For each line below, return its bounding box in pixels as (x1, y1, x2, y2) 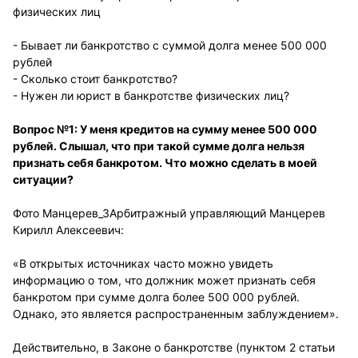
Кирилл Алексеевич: (13, 223, 124, 237)
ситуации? (13, 173, 74, 186)
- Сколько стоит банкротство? (13, 72, 177, 86)
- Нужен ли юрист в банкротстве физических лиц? (13, 89, 289, 102)
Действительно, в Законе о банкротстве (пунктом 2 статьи (13, 340, 335, 354)
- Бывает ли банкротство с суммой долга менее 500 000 (13, 38, 327, 52)
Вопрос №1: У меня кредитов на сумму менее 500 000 (13, 122, 317, 136)
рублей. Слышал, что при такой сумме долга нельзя (13, 139, 304, 153)
